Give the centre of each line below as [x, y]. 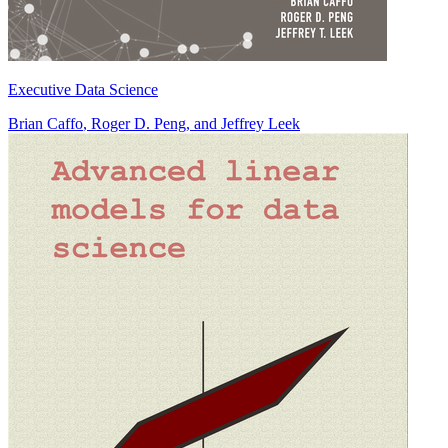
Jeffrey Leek [260, 123]
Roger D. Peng [138, 123]
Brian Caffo [45, 123]
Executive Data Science [83, 89]
